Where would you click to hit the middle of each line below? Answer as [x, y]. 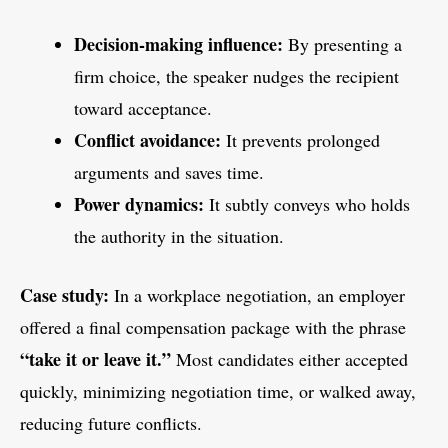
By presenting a [342, 44]
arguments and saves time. [169, 172]
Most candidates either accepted [289, 359]
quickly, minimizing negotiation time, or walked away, [218, 391]
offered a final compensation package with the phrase [213, 327]
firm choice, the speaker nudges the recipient [236, 76]
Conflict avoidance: [147, 140]
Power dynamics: [139, 204]
